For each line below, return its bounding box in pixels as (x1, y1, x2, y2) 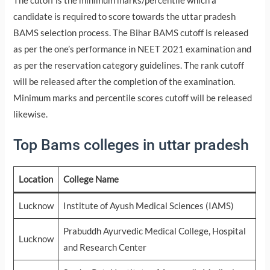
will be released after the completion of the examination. (13, 76, 236, 87)
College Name (63, 174, 119, 185)
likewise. (13, 108, 48, 119)
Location (18, 174, 53, 185)
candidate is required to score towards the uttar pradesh (13, 11, 236, 22)
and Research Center (63, 242, 146, 253)
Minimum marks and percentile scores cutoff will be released (13, 92, 253, 103)
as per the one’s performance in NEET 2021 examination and (13, 43, 252, 54)
